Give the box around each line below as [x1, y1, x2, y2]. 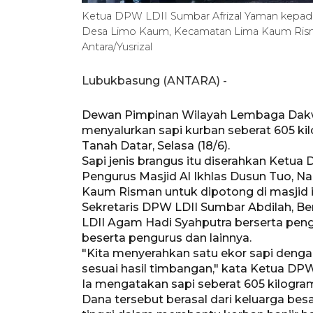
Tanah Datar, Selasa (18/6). [82, 138, 230, 152]
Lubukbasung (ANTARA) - [82, 73, 227, 87]
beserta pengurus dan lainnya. [82, 231, 252, 245]
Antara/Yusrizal [82, 40, 152, 53]
